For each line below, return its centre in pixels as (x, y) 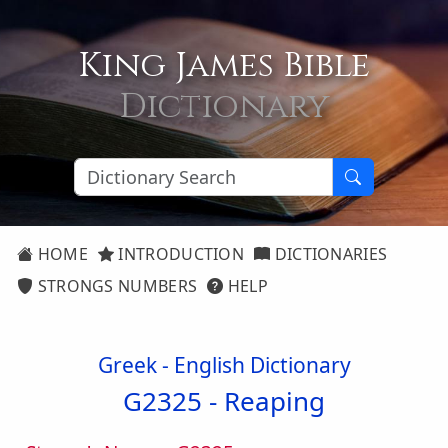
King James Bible (224, 66)
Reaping (274, 401)
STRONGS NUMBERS (115, 286)
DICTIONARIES (329, 254)
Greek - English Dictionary (224, 365)
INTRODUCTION (179, 254)
